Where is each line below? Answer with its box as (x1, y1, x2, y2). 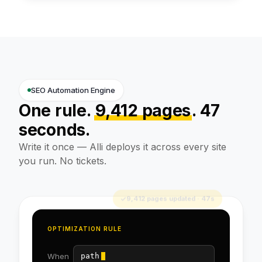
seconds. (19, 120, 90, 140)
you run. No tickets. (19, 155, 106, 167)
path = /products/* (81, 251, 165, 260)
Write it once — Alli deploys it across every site (19, 141, 226, 153)
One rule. (19, 101, 95, 120)
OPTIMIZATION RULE (47, 225, 122, 232)
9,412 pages (95, 101, 191, 120)
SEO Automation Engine (31, 85, 115, 95)
